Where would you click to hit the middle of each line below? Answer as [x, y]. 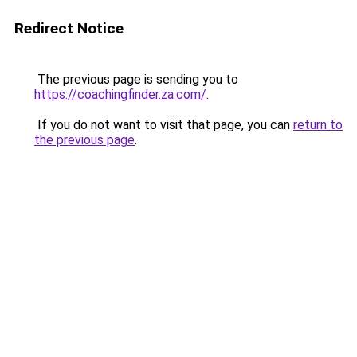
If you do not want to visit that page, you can [164, 125]
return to [318, 125]
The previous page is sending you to [136, 79]
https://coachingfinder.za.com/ [120, 94]
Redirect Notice [69, 28]
